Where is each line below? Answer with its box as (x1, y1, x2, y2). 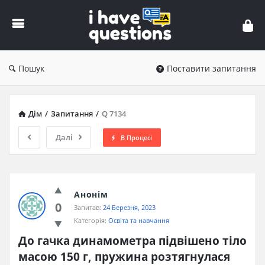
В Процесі (121, 132, 152, 142)
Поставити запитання (167, 63, 256, 74)
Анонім (74, 189, 108, 200)
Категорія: (74, 216, 108, 225)
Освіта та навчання (108, 216, 169, 225)
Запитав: (74, 203, 101, 212)
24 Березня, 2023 (103, 203, 156, 212)
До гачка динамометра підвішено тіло (18, 233, 247, 248)
